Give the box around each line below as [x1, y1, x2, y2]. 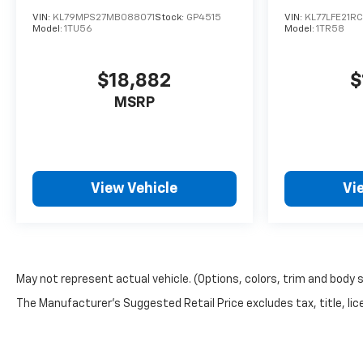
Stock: [155, 13, 186, 23]
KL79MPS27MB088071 [53, 13, 155, 23]
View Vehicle [91, 181, 178, 197]
